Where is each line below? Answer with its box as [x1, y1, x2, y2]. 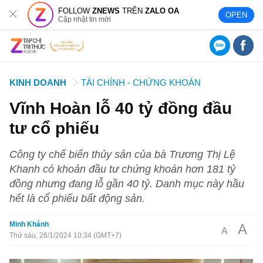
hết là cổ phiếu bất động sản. [9, 192, 146, 204]
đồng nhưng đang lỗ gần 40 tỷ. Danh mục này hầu [9, 177, 245, 190]
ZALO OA [145, 6, 180, 15]
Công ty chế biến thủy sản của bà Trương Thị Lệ [9, 148, 236, 160]
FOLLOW [58, 6, 93, 15]
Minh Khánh [9, 220, 49, 228]
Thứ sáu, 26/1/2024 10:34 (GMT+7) [9, 231, 122, 240]
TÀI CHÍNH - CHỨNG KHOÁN [81, 77, 201, 87]
